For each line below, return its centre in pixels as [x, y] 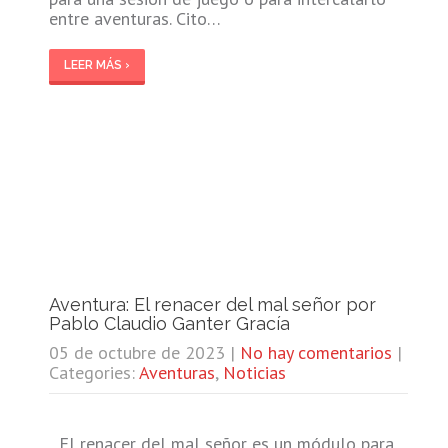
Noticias [254, 372]
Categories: [93, 372]
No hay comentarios [315, 352]
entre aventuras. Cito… [134, 18]
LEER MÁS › [96, 64]
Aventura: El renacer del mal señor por [212, 304]
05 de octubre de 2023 [136, 352]
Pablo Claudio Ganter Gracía [169, 323]
